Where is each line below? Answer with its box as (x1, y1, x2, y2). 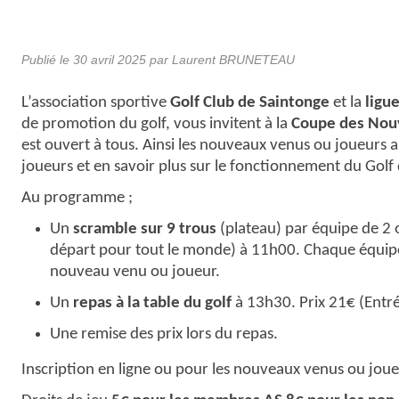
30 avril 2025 (73, 52, 146, 67)
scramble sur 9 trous (73, 220, 216, 238)
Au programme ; (21, 189, 133, 207)
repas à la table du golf (73, 294, 232, 312)
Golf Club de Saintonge (170, 94, 330, 111)
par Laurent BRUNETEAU (146, 52, 295, 67)
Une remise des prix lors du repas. (50, 325, 278, 343)
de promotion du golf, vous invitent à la (21, 115, 291, 133)
